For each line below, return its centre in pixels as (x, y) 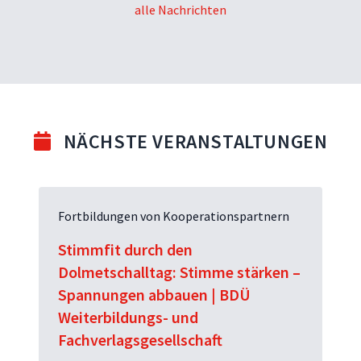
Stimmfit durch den (125, 249)
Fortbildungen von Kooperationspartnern (174, 216)
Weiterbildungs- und (128, 317)
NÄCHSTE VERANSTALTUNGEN (195, 141)
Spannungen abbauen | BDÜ (154, 294)
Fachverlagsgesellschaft (140, 339)
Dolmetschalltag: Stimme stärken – (179, 272)
